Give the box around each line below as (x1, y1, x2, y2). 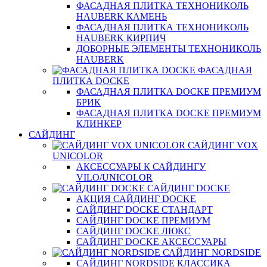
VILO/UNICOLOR (76, 172, 153, 182)
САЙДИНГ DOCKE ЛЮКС (76, 226, 191, 236)
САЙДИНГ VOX (188, 140, 258, 150)
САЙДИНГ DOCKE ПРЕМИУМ (76, 215, 210, 225)
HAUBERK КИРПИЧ (76, 33, 166, 43)
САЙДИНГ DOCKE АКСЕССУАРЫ (76, 237, 226, 247)
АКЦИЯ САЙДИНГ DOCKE (76, 194, 196, 204)
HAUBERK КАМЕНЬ (76, 11, 167, 21)
